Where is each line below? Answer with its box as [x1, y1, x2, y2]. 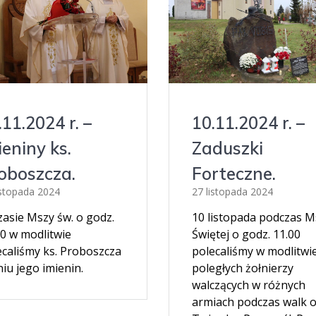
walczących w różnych [191, 277, 305, 293]
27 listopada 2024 [191, 185, 273, 199]
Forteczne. [191, 163, 276, 185]
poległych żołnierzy [191, 260, 293, 276]
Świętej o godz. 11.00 [191, 226, 300, 243]
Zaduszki [191, 138, 263, 159]
